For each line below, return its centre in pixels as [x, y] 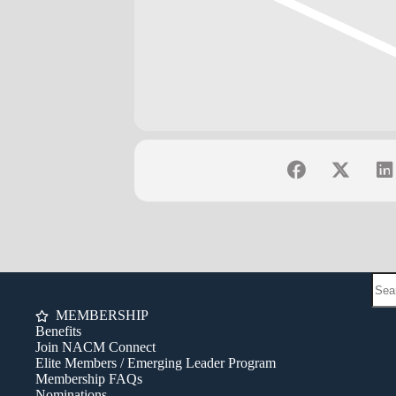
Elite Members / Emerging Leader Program [156, 363]
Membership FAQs [89, 379]
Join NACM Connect [95, 347]
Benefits [58, 331]
